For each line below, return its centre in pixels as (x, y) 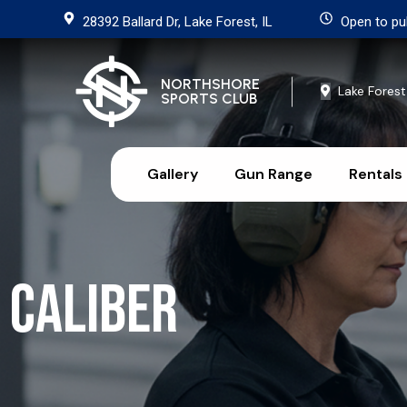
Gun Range (273, 174)
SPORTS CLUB (209, 99)
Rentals (376, 174)
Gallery (173, 174)
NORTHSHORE (211, 84)
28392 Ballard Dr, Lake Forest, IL (178, 22)
